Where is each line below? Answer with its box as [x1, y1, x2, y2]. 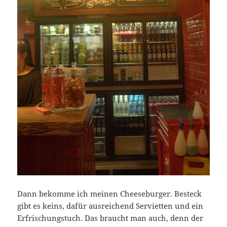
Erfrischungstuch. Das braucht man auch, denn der [17, 213, 204, 223]
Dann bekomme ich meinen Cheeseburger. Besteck [17, 188, 202, 199]
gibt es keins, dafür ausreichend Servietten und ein [17, 201, 204, 211]
